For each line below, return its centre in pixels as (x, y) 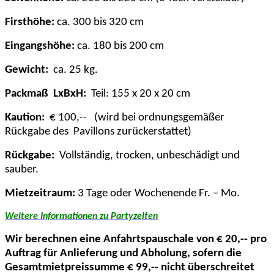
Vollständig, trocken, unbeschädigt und (150, 155)
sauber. (22, 169)
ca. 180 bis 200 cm (119, 46)
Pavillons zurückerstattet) (132, 131)
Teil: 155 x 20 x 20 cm (138, 94)
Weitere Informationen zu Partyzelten (81, 216)
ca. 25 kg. (73, 70)
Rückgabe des (37, 131)
